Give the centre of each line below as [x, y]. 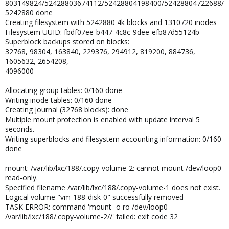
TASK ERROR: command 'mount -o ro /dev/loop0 [86, 207]
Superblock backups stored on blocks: [67, 41]
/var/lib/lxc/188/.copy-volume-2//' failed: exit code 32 [91, 216]
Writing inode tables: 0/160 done [59, 100]
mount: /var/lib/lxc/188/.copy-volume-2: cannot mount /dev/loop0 [113, 168]
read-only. [21, 177]
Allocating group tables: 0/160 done [64, 90]
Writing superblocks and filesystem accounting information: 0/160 [113, 139]
